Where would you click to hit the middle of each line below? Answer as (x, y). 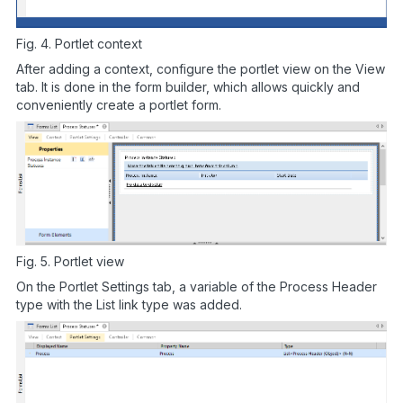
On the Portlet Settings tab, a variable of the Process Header (197, 287)
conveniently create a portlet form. (119, 104)
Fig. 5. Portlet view (70, 262)
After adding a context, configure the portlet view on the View (201, 68)
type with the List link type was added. (129, 305)
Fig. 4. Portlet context (79, 43)
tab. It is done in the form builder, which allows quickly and (188, 86)
